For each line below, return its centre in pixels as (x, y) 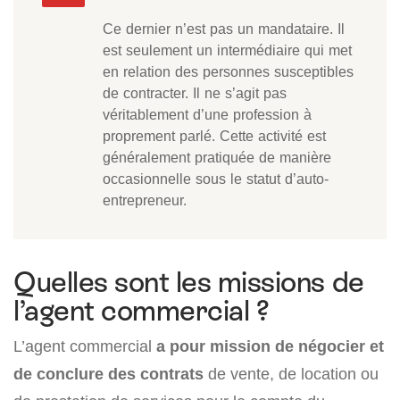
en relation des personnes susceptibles (228, 72)
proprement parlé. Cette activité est (214, 136)
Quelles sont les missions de (189, 283)
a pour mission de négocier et (270, 346)
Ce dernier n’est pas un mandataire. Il (224, 29)
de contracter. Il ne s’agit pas (195, 93)
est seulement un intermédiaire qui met (227, 50)
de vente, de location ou (291, 374)
